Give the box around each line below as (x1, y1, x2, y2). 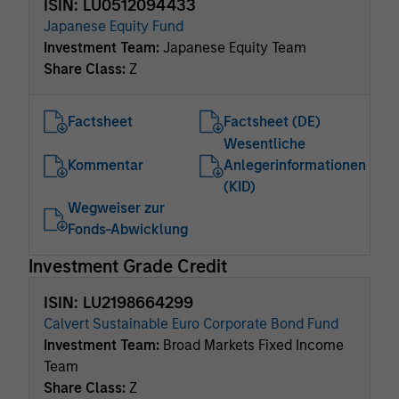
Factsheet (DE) (224, 112, 321, 130)
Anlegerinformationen (224, 157, 366, 174)
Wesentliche (224, 135, 305, 152)
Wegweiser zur (68, 199, 165, 216)
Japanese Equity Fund (44, 18, 183, 35)
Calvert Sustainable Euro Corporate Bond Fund (44, 315, 338, 332)
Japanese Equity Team (163, 39, 306, 56)
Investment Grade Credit (28, 256, 227, 277)
